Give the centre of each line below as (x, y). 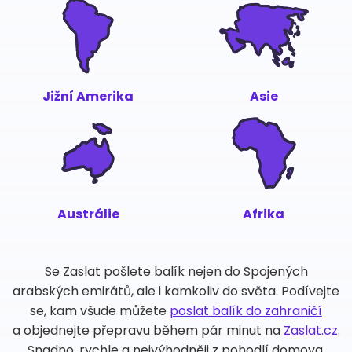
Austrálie (88, 214)
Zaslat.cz (310, 330)
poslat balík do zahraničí (246, 311)
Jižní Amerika (88, 96)
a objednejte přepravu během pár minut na (148, 330)
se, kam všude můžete (100, 311)
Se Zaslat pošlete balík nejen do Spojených (176, 271)
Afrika (264, 214)
